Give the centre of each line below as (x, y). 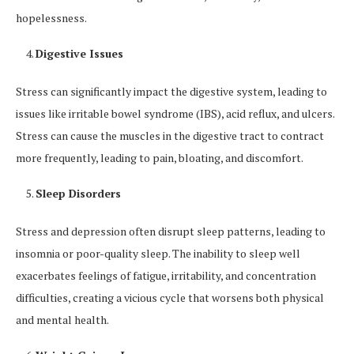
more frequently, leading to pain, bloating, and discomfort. (160, 158)
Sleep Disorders (78, 194)
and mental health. (62, 320)
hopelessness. (51, 18)
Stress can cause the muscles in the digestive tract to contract (170, 136)
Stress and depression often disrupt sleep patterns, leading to (171, 232)
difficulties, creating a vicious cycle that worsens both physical (170, 298)
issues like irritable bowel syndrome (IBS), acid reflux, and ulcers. (175, 114)
